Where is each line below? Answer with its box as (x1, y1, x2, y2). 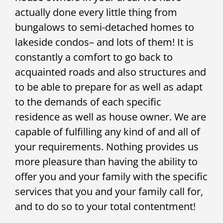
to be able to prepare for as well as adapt (15, 80, 203, 94)
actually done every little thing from (15, 5, 177, 19)
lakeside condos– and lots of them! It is (15, 35, 194, 49)
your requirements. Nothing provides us (15, 140, 199, 154)
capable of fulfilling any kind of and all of (15, 125, 200, 139)
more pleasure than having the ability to (15, 155, 198, 169)
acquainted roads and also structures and (15, 65, 206, 79)
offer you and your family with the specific (15, 170, 208, 184)
